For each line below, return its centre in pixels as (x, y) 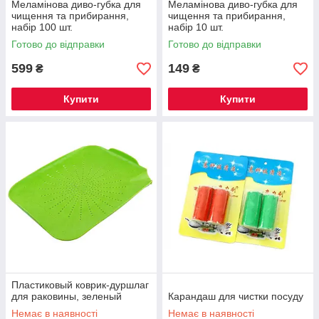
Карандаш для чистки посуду (236, 296)
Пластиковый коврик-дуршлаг (80, 285)
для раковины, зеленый (67, 296)
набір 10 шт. (196, 27)
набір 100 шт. (42, 27)
